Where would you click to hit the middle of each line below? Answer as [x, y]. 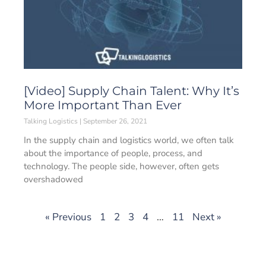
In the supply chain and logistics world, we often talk [129, 140]
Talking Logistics [52, 121]
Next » [207, 217]
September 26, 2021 [114, 121]
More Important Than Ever [103, 105]
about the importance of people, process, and [113, 153]
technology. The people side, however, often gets [121, 166]
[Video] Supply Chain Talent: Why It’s [132, 91]
